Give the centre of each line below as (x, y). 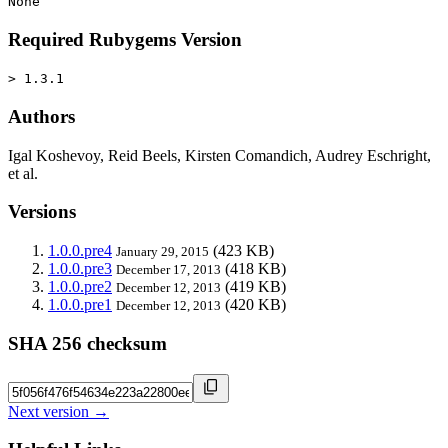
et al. (23, 173)
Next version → (58, 411)
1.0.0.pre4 (80, 251)
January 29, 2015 (162, 252)
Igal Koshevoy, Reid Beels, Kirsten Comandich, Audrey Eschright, (219, 155)
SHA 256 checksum (87, 343)
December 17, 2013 (168, 270)
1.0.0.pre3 (80, 269)
